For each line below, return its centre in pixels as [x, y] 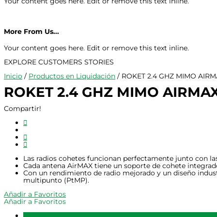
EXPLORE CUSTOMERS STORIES [59, 62]
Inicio [13, 76]
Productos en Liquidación [72, 76]
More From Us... [31, 32]
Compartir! [23, 109]
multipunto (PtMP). [56, 180]
